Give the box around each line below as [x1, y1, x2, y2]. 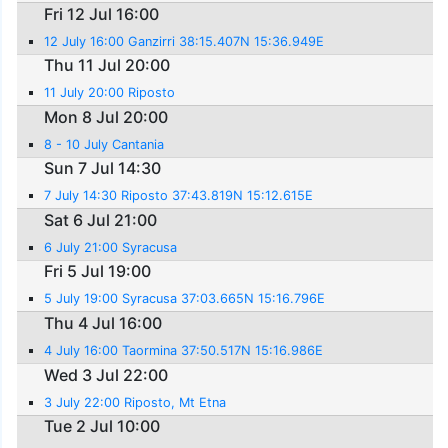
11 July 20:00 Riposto [44, 85, 176, 101]
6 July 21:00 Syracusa [44, 239, 178, 255]
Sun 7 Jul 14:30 [44, 158, 162, 179]
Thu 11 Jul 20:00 [44, 55, 171, 76]
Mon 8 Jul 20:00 [44, 106, 169, 127]
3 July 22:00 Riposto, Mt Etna [44, 394, 227, 410]
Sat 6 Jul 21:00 [44, 209, 158, 230]
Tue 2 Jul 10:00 [44, 416, 161, 437]
